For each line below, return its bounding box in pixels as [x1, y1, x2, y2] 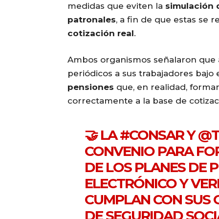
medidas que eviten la [67, 1, 165, 11]
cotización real [67, 28, 134, 39]
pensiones [67, 82, 114, 92]
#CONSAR [120, 127, 184, 144]
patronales [67, 15, 116, 25]
